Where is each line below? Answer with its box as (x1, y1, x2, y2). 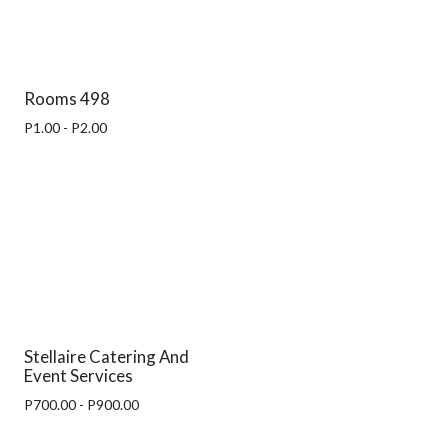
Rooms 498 (24, 87, 110, 109)
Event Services (24, 364, 133, 386)
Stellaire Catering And (24, 345, 189, 367)
